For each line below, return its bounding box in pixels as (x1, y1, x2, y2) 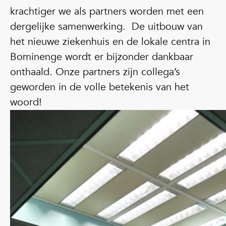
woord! (10, 95, 54, 109)
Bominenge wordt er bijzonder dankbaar (10, 50, 193, 64)
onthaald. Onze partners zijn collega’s (10, 65, 180, 79)
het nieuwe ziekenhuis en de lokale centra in (10, 35, 210, 48)
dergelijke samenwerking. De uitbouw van (10, 20, 203, 33)
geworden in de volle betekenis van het (10, 80, 189, 94)
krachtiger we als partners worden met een (10, 5, 204, 18)
